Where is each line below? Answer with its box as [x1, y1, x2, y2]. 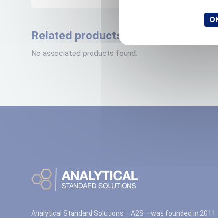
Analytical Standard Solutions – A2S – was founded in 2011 [31, 209, 216, 217]
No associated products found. [31, 49, 137, 58]
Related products [31, 29, 123, 42]
